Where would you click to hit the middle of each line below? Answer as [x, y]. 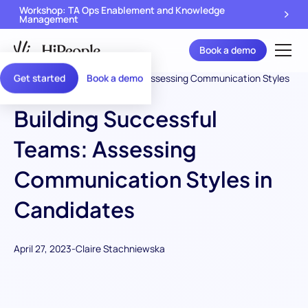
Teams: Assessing [105, 149]
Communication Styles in [143, 179]
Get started [39, 78]
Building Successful [115, 119]
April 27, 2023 [42, 248]
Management [48, 19]
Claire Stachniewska [120, 248]
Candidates [74, 209]
